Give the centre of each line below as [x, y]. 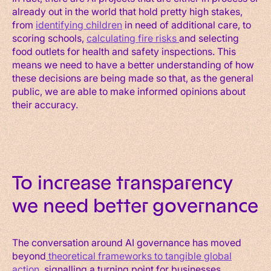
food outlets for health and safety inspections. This [124, 51]
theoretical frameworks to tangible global [139, 255]
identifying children [79, 24]
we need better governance [135, 206]
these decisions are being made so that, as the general [133, 77]
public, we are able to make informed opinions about [129, 91]
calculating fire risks [133, 38]
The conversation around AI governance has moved [127, 242]
